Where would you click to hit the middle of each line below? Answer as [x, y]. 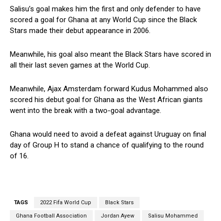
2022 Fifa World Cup [66, 202]
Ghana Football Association [51, 216]
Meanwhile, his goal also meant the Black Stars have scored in [110, 54]
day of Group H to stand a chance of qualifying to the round [107, 145]
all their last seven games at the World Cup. [80, 65]
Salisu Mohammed [173, 216]
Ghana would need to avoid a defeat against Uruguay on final [108, 134]
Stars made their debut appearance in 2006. [80, 30]
